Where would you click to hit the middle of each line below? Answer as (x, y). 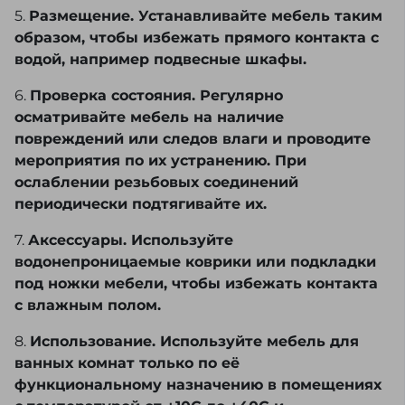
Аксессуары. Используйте (131, 240)
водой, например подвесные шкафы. (160, 60)
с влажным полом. (88, 306)
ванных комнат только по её (127, 363)
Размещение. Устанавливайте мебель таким (206, 16)
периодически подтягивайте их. (141, 204)
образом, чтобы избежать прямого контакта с (197, 38)
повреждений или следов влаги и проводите (193, 139)
